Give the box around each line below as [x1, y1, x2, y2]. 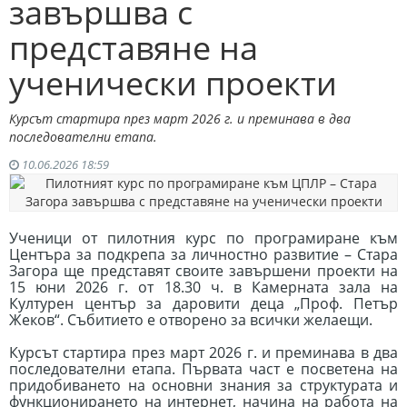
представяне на [9, 25, 258, 70]
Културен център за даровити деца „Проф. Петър [9, 293, 398, 313]
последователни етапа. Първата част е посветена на [9, 359, 398, 379]
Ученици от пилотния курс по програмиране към [9, 228, 398, 248]
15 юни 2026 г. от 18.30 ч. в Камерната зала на [9, 277, 398, 297]
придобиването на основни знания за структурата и [9, 375, 398, 395]
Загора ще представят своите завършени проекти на [9, 261, 398, 281]
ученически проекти [9, 61, 337, 105]
